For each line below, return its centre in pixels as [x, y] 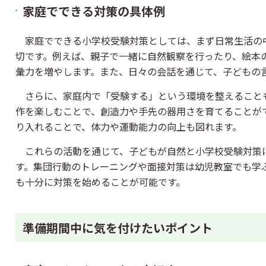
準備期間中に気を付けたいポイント [118, 228]
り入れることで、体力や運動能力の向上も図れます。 [129, 126]
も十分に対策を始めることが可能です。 [100, 182]
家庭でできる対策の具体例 [94, 11]
